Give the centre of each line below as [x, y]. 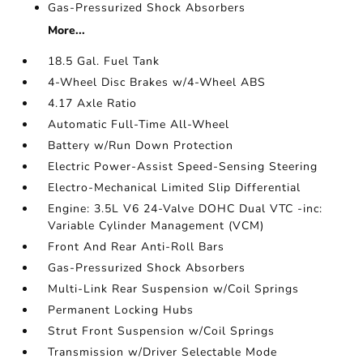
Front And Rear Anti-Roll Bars [137, 247]
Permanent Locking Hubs [121, 310]
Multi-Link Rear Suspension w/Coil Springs [174, 289]
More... [67, 30]
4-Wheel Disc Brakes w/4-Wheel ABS [157, 82]
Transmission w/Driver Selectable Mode [163, 352]
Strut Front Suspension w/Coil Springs [162, 331]
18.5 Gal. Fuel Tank [104, 61]
